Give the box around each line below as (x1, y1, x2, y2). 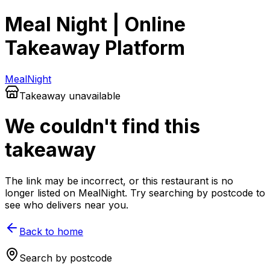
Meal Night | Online (5, 13, 186, 37)
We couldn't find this (5, 115, 200, 139)
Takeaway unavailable (19, 89, 121, 102)
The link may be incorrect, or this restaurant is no (5, 174, 233, 187)
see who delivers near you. (5, 198, 128, 211)
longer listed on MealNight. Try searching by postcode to (5, 186, 265, 199)
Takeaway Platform (5, 36, 185, 60)
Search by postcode (19, 251, 112, 264)
